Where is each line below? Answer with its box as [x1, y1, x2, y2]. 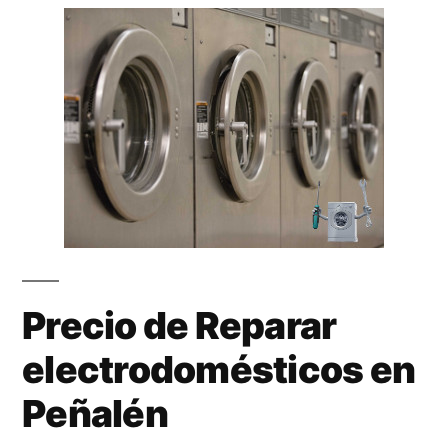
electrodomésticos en [22, 346, 416, 392]
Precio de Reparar [22, 302, 337, 348]
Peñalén [22, 390, 168, 436]
